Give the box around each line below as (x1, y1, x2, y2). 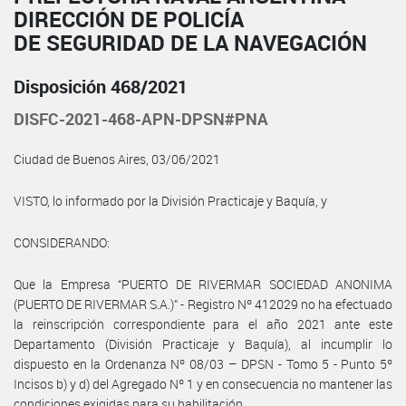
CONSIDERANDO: (14, 233, 110, 251)
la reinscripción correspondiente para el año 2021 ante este (14, 314, 392, 333)
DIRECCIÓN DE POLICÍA (14, 4, 244, 34)
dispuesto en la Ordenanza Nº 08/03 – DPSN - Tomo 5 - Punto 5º (14, 354, 392, 372)
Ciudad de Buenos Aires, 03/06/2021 (14, 150, 220, 168)
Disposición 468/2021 (14, 73, 188, 99)
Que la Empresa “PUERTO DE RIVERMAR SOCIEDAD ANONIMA (14, 275, 392, 293)
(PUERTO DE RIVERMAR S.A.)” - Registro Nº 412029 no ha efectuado (14, 295, 392, 313)
